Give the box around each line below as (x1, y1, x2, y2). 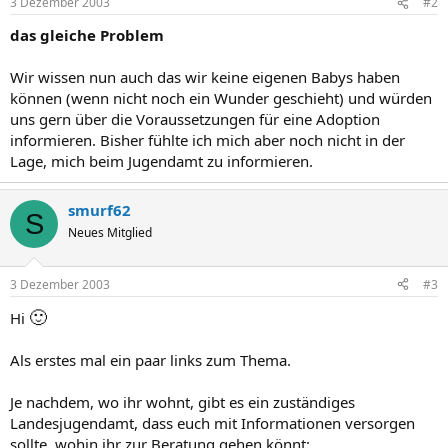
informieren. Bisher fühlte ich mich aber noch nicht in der (10, 130, 405, 150)
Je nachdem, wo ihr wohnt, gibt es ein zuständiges (10, 391, 355, 412)
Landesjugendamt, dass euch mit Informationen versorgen (10, 412, 415, 433)
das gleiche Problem (10, 25, 164, 45)
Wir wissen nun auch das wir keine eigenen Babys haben (10, 67, 400, 87)
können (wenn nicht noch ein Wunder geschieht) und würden (10, 88, 432, 108)
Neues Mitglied (68, 224, 152, 241)
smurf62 (68, 200, 131, 220)
